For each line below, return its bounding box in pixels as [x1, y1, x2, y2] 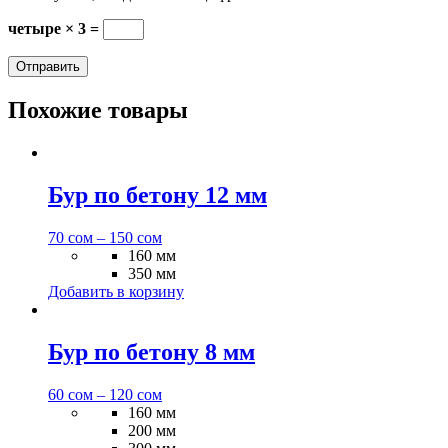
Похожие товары [8, 97, 188, 124]
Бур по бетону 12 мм [48, 182, 267, 209]
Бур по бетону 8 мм [48, 338, 255, 365]
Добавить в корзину [48, 283, 184, 301]
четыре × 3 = [8, 20, 103, 38]
